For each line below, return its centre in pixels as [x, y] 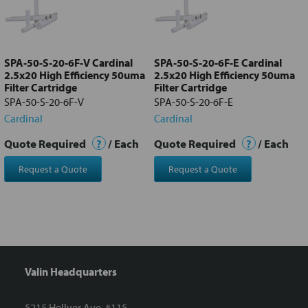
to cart [44, 33]
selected [44, 24]
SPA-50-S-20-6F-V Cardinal [68, 63]
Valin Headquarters [71, 272]
